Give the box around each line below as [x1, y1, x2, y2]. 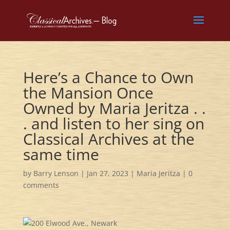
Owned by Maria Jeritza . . [23, 98, 206, 119]
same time [23, 144, 99, 165]
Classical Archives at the [23, 128, 195, 149]
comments [23, 180, 59, 190]
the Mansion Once [23, 82, 154, 103]
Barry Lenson [33, 168, 79, 178]
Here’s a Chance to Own [23, 67, 194, 88]
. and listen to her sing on [23, 113, 204, 134]
